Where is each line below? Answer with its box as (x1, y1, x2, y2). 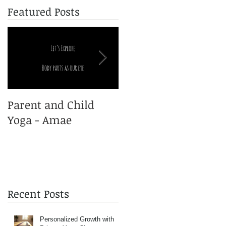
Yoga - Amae (8, 112, 72, 127)
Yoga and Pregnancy (119, 97, 222, 112)
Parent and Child (8, 97, 94, 112)
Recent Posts (8, 186, 69, 201)
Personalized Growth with (40, 215, 114, 223)
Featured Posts (8, 4, 80, 19)
